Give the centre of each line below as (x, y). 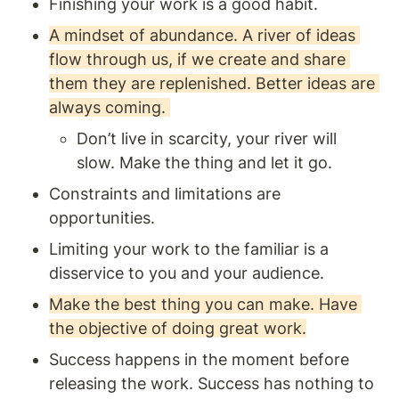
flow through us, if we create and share (197, 59)
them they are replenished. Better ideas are (212, 83)
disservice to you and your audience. (187, 273)
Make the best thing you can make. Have (203, 304)
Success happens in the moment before (199, 359)
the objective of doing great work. (178, 328)
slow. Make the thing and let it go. (204, 162)
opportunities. (104, 217)
